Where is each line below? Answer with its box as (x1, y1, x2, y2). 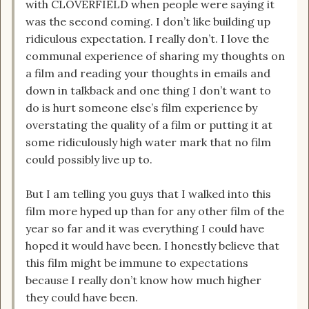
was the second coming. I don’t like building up (26, 14, 270, 29)
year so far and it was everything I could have (26, 221, 264, 236)
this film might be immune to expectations (26, 256, 248, 270)
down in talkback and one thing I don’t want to (26, 83, 271, 98)
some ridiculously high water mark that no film (26, 135, 271, 150)
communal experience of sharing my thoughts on (26, 49, 285, 63)
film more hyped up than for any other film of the (26, 204, 284, 219)
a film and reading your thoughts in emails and (26, 66, 270, 81)
